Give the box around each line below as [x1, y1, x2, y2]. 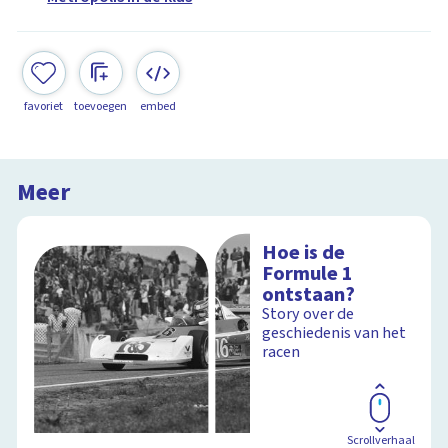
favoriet [24, 97, 64, 115]
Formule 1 [262, 259, 354, 289]
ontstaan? [262, 280, 356, 310]
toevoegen [74, 97, 128, 115]
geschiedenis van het [262, 322, 407, 345]
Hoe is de [262, 238, 346, 268]
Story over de [262, 303, 355, 326]
